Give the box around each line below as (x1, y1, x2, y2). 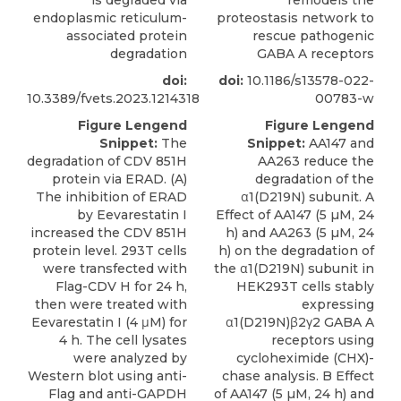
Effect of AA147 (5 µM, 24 (216, 207, 374, 224)
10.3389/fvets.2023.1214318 (27, 90, 200, 107)
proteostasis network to (217, 10, 374, 27)
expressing (302, 296, 374, 313)
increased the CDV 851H (30, 225, 187, 242)
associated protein (66, 28, 187, 45)
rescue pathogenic (252, 28, 374, 45)
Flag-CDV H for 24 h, (55, 278, 187, 295)
